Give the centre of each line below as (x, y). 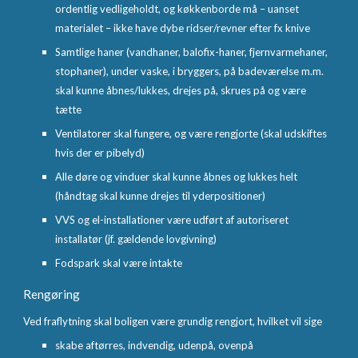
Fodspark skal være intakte (119, 263)
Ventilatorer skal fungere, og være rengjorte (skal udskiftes (191, 133)
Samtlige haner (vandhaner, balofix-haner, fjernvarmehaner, (192, 52)
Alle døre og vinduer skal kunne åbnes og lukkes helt (177, 177)
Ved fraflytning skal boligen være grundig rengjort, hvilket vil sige (173, 321)
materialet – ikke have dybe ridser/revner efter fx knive (183, 28)
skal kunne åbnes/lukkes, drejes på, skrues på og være (181, 90)
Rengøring (52, 294)
